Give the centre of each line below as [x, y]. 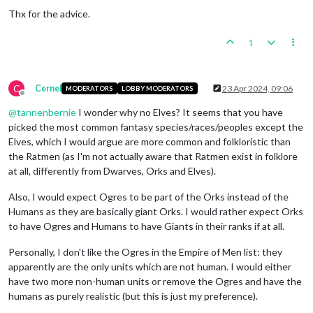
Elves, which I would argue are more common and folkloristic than [150, 141]
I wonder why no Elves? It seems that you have [180, 112]
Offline [35, 98]
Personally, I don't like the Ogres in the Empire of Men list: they [145, 252]
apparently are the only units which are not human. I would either [150, 266]
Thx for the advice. [49, 13]
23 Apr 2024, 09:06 [257, 88]
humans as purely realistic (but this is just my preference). [133, 296]
